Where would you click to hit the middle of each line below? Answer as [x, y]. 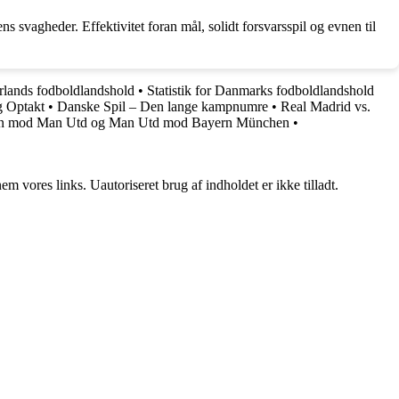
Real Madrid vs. [326, 106]
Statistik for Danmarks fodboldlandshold [261, 90]
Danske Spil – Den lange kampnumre [163, 106]
